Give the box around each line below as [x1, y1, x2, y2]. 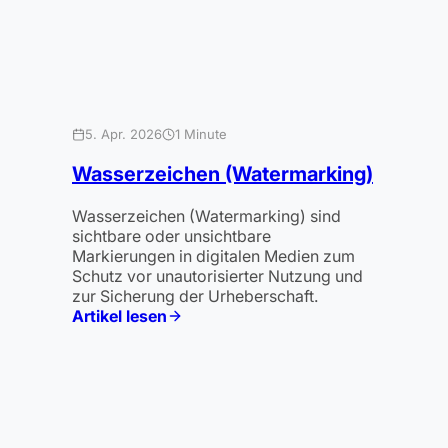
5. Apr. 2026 [85, 126, 162, 143]
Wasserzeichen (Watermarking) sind [72, 206, 341, 227]
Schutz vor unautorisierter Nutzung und [72, 266, 363, 287]
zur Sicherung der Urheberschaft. [72, 286, 318, 307]
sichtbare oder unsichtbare [72, 226, 271, 247]
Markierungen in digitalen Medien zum [72, 246, 355, 267]
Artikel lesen [72, 306, 167, 327]
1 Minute [175, 126, 227, 143]
